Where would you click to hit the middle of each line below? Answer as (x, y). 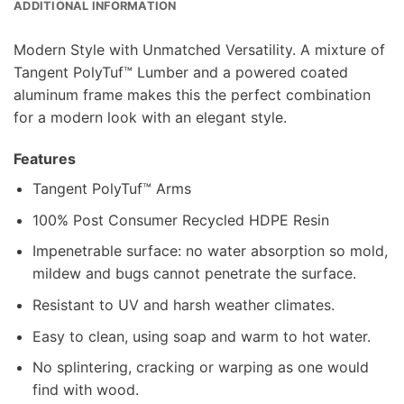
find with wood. (85, 390)
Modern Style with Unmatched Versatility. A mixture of (199, 50)
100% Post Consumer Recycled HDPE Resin (180, 220)
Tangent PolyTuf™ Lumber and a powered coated (181, 73)
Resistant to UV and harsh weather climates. (183, 304)
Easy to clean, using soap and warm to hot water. (201, 336)
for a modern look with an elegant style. (150, 118)
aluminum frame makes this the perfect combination (192, 95)
